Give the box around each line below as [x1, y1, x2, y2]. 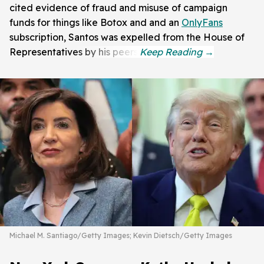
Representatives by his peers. [9, 45, 140, 58]
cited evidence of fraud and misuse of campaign [9, 1, 227, 14]
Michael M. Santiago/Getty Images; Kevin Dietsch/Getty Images [9, 231, 232, 240]
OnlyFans [181, 16, 223, 28]
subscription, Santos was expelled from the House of [9, 31, 245, 43]
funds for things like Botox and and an [9, 16, 181, 28]
